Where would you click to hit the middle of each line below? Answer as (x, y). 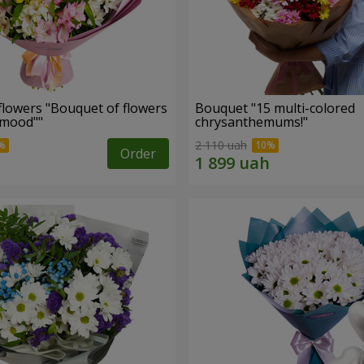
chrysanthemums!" (251, 122)
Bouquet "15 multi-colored (275, 108)
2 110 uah (221, 145)
